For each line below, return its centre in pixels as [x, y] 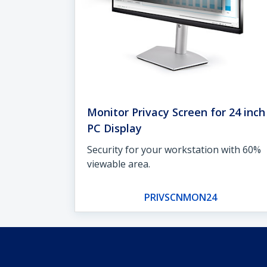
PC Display [114, 128]
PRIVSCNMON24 [181, 197]
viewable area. [118, 164]
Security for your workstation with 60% [174, 149]
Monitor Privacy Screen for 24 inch [176, 112]
